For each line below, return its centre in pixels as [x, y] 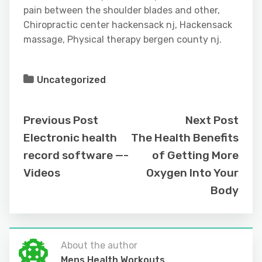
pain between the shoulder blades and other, [122, 10]
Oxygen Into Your [192, 173]
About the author [99, 245]
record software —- [76, 155]
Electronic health [70, 137]
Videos [42, 173]
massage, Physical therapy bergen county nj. [123, 39]
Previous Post [61, 120]
